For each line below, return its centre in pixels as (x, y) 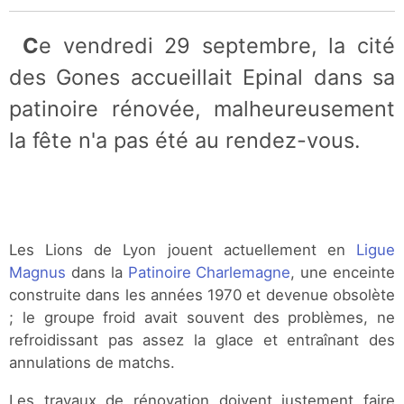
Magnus (37, 273)
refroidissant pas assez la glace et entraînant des (202, 340)
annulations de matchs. (92, 363)
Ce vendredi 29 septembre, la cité (31, 46)
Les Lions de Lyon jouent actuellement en (183, 250)
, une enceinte (343, 273)
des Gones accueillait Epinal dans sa (202, 77)
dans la (97, 273)
